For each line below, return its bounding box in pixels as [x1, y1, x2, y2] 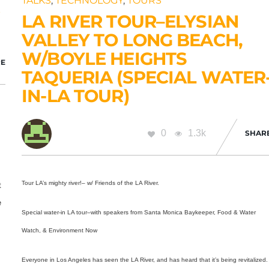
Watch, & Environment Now [22, 226, 98, 234]
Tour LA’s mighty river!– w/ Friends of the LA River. [22, 179, 160, 186]
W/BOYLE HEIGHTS [22, 47, 187, 69]
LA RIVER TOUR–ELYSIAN [22, 10, 238, 32]
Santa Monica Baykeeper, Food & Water [144, 208, 256, 216]
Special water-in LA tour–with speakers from [22, 208, 145, 216]
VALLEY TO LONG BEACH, [22, 29, 243, 50]
